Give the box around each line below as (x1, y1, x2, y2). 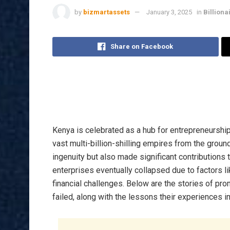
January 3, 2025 (146, 8, 192, 16)
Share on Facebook (110, 43, 174, 51)
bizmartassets (83, 8, 130, 16)
